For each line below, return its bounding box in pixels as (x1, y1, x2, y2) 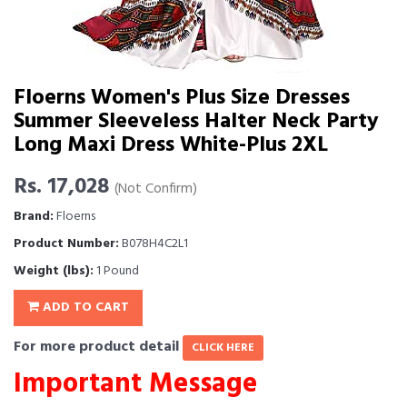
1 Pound (94, 261, 139, 282)
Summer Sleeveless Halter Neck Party (14, 104, 379, 139)
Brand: (14, 206, 54, 227)
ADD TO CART (39, 297, 129, 318)
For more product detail (14, 335, 183, 359)
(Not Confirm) (114, 178, 197, 201)
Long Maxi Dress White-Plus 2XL (14, 128, 328, 163)
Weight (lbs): (14, 261, 94, 282)
